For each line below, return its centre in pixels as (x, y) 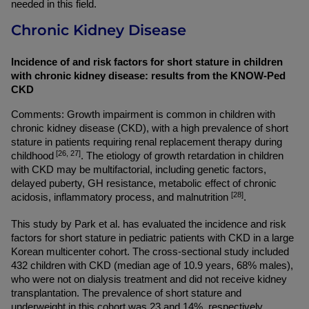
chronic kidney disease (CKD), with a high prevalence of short (150, 128)
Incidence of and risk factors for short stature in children (147, 62)
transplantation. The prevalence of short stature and (126, 293)
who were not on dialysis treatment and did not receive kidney (149, 279)
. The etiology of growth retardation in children (182, 156)
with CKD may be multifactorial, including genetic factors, (139, 170)
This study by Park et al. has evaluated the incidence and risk (149, 224)
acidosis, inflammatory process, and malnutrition (121, 197)
